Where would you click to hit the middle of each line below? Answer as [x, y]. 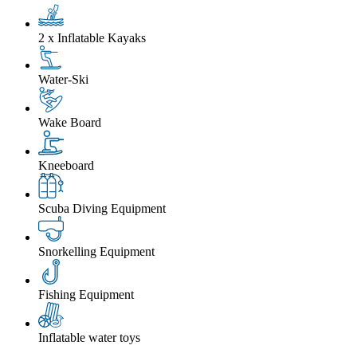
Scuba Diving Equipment [102, 209]
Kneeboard [66, 166]
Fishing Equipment [86, 295]
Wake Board [70, 123]
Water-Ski [63, 80]
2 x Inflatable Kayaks [92, 38]
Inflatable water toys [89, 338]
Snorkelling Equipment [96, 252]
